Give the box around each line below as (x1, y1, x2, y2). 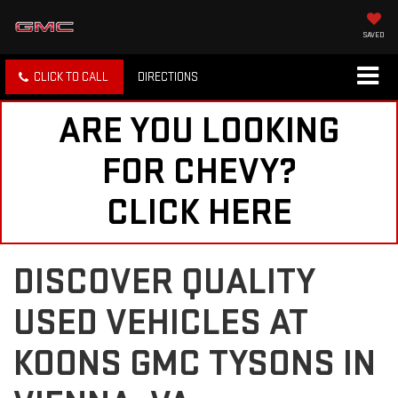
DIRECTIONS (138, 69, 198, 85)
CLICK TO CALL (34, 69, 108, 85)
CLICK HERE (106, 190, 292, 236)
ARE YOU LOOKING (59, 108, 339, 155)
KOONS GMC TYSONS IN (13, 341, 376, 387)
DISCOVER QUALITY (13, 259, 315, 306)
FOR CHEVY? (101, 149, 297, 195)
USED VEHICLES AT (13, 300, 308, 346)
